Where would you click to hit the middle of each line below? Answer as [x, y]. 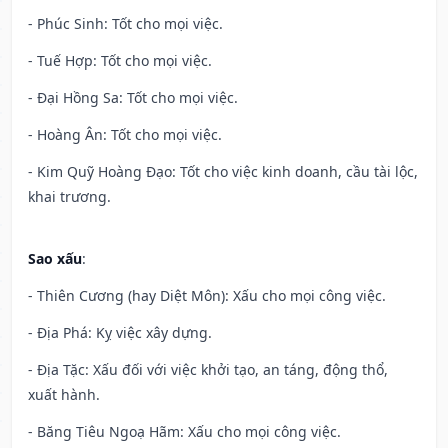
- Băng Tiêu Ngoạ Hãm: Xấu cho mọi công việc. [184, 432]
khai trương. [69, 197]
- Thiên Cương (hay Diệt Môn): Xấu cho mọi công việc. [207, 296]
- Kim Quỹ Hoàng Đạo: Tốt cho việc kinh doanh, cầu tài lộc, [223, 172]
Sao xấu [55, 259]
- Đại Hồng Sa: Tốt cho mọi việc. [133, 98]
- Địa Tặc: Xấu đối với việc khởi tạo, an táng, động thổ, [208, 370]
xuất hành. [64, 395]
